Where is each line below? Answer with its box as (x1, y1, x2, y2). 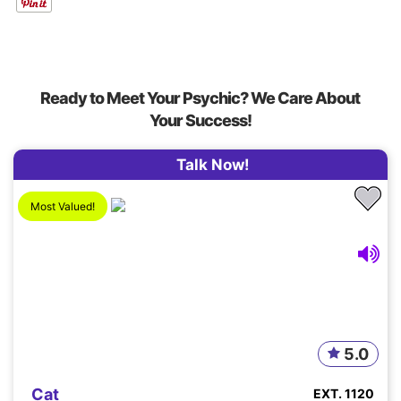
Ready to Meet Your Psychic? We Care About (40, 89, 361, 108)
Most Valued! (30, 199, 95, 213)
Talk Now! (175, 156, 250, 175)
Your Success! (149, 111, 252, 131)
